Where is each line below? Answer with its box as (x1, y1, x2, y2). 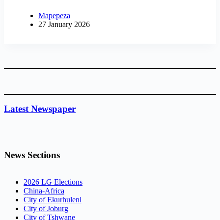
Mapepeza (38, 11, 70, 20)
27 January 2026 (38, 20, 90, 28)
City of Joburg (24, 204, 68, 213)
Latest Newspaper (4, 104, 76, 114)
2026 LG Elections (24, 177, 82, 186)
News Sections (4, 149, 60, 160)
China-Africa (24, 186, 64, 195)
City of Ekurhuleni (24, 195, 82, 204)
